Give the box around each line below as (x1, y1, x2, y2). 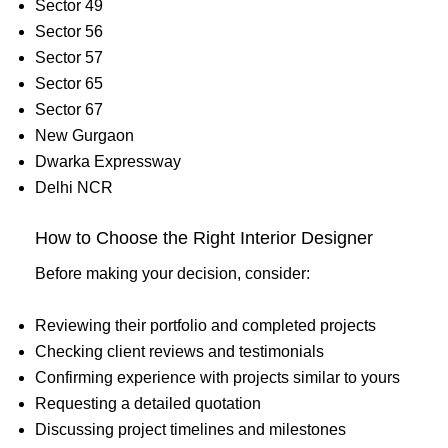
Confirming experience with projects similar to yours (35, 368, 400, 386)
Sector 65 (35, 74, 103, 92)
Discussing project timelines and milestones (35, 420, 346, 438)
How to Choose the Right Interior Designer (35, 227, 373, 248)
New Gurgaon (35, 126, 134, 144)
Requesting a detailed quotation (35, 394, 261, 412)
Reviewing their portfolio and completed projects (35, 316, 376, 334)
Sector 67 (35, 100, 103, 118)
